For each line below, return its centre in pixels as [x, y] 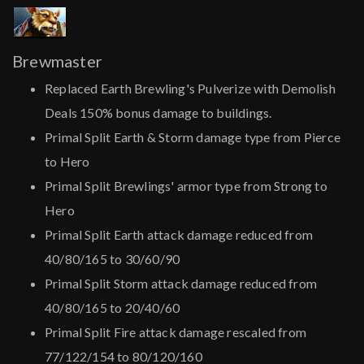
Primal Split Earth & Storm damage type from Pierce [193, 137]
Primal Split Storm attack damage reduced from [181, 284]
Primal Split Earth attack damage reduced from [179, 235]
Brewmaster [57, 61]
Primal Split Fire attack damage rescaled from [176, 332]
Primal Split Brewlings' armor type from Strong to [186, 186]
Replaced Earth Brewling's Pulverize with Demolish [190, 89]
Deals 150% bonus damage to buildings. [158, 113]
